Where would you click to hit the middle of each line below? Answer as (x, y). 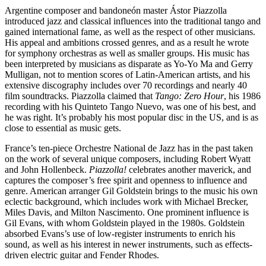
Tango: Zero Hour (189, 96)
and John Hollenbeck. (47, 169)
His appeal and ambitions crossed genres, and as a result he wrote (127, 42)
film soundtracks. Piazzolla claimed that (80, 96)
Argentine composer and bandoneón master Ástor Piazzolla (116, 10)
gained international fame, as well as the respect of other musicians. (130, 31)
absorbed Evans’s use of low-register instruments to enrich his (120, 233)
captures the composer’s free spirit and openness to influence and (126, 180)
